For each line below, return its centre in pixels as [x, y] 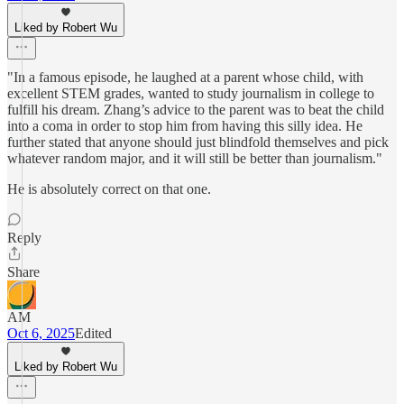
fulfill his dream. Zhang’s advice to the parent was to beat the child [196, 110]
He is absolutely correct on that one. [109, 189]
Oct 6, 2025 [41, 333]
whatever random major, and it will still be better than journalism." [195, 158]
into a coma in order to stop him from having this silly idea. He [185, 126]
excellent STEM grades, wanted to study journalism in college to [191, 93]
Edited [93, 333]
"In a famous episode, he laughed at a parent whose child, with [185, 77]
